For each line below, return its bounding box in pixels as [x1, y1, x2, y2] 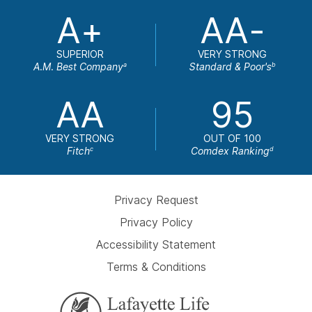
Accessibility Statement [96, 237, 216, 251]
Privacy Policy [119, 214, 193, 229]
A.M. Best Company [33, 60, 123, 72]
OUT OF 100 [203, 132, 261, 144]
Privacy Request [114, 192, 198, 207]
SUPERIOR [56, 47, 104, 60]
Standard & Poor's [189, 60, 272, 72]
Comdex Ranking [191, 144, 270, 157]
